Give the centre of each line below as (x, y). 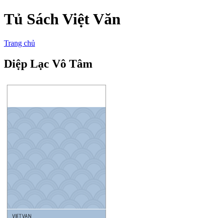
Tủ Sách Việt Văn (62, 19)
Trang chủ (19, 43)
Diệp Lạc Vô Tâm (48, 64)
